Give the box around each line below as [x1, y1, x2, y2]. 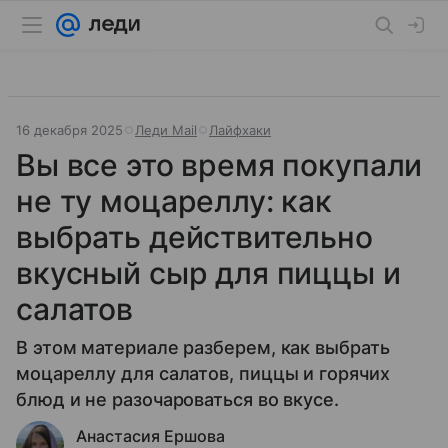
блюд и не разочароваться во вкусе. [16, 389, 339, 410]
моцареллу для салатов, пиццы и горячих [16, 363, 390, 384]
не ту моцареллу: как [16, 183, 333, 219]
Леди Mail [135, 122, 197, 138]
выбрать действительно [16, 219, 373, 255]
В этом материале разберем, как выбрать [16, 337, 390, 358]
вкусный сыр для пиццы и [16, 255, 401, 291]
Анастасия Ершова [76, 426, 225, 446]
